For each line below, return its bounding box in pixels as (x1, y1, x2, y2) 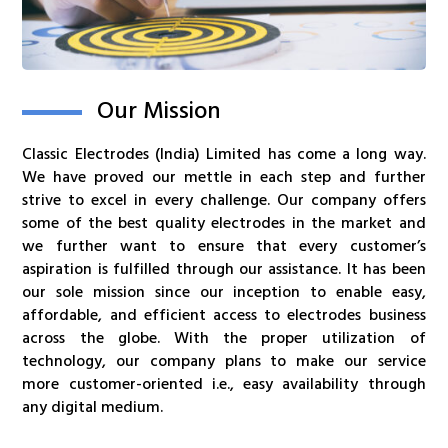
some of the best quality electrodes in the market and (22, 212, 426, 234)
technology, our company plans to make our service (22, 350, 426, 372)
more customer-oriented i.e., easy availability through (22, 373, 426, 395)
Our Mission (97, 94, 222, 128)
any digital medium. (22, 396, 164, 418)
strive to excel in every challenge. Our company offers (22, 189, 426, 211)
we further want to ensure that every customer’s (22, 235, 426, 257)
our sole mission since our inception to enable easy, (22, 281, 426, 303)
